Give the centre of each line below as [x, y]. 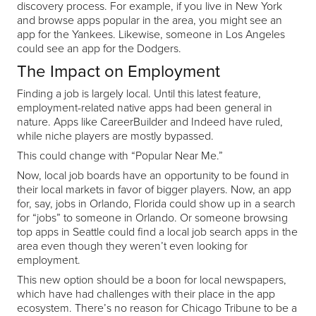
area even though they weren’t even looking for [132, 245]
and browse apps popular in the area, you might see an [150, 19]
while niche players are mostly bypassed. [115, 135]
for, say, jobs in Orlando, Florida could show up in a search [156, 203]
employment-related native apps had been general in [145, 107]
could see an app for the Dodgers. [99, 48]
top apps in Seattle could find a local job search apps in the [157, 231]
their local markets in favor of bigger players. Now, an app [154, 189]
